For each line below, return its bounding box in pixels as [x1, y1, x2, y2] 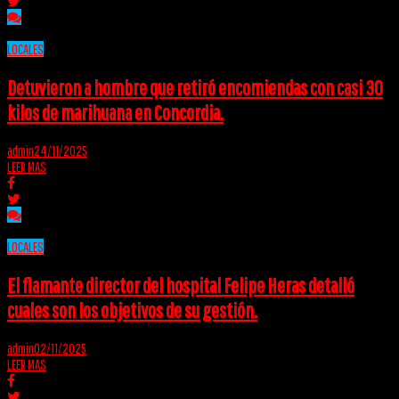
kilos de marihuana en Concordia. [7, 100, 224, 126]
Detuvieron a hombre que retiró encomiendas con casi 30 [7, 75, 383, 101]
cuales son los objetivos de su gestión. [7, 297, 257, 323]
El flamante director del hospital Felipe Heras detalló [7, 273, 354, 298]
